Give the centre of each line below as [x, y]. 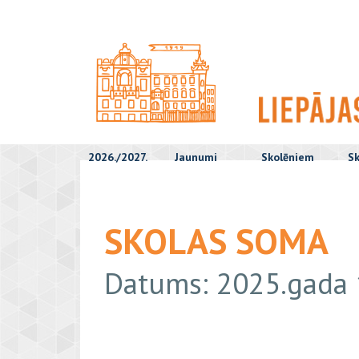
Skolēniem [288, 157]
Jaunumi [196, 157]
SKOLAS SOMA [216, 241]
